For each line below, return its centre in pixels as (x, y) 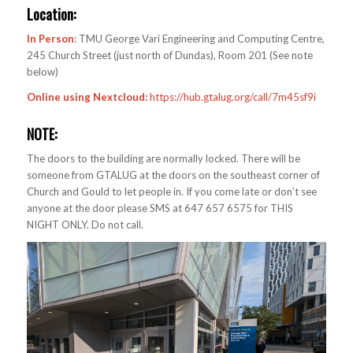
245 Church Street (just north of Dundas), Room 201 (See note (169, 56)
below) (42, 72)
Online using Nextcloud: (87, 97)
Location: (51, 15)
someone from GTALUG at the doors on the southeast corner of (173, 175)
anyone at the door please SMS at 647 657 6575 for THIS (160, 208)
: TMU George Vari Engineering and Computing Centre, (199, 39)
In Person (50, 39)
